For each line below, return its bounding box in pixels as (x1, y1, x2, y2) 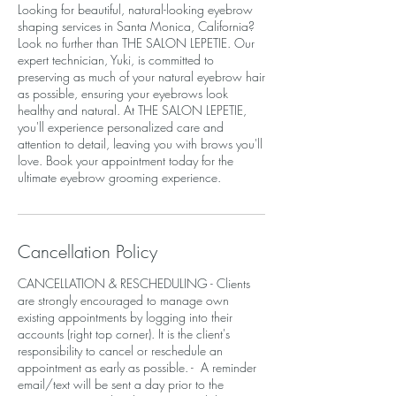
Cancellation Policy (18, 240, 157, 263)
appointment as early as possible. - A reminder (18, 359, 256, 376)
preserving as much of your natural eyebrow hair (18, 68, 265, 85)
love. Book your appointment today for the (18, 152, 233, 169)
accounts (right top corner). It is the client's (18, 325, 230, 342)
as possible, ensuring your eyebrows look (18, 85, 228, 102)
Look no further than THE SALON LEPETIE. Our (18, 34, 255, 51)
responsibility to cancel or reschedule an (18, 342, 223, 359)
